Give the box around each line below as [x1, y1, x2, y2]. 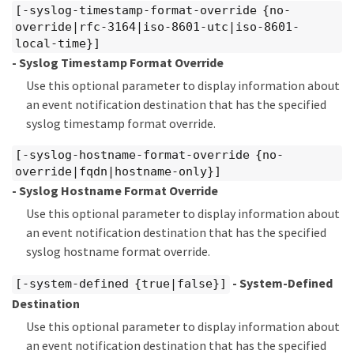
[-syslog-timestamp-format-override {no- [15, 2, 291, 17]
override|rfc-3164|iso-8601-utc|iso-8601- [15, 19, 299, 34]
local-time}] [15, 36, 100, 51]
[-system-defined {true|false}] [15, 277, 227, 292]
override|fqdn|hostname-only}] [15, 164, 221, 179]
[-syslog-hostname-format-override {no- [15, 147, 284, 162]
